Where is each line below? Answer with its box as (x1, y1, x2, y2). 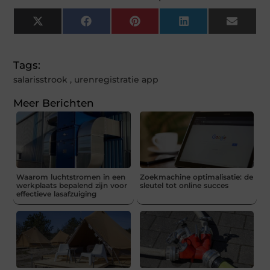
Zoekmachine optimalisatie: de (139, 172, 253, 182)
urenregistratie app (74, 74, 159, 85)
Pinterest (139, 19, 189, 32)
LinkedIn (188, 19, 236, 32)
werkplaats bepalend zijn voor (16, 181, 128, 190)
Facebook (90, 19, 143, 32)
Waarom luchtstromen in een (16, 172, 126, 182)
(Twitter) (42, 30, 87, 42)
